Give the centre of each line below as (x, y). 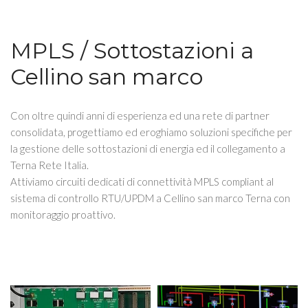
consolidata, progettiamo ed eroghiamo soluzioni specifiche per (151, 132)
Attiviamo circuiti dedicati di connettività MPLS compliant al (142, 181)
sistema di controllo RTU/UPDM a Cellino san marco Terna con (150, 198)
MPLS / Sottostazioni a (132, 51)
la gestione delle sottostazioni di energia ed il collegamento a (148, 148)
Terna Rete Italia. (49, 165)
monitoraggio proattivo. (63, 214)
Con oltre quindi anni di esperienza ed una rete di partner (140, 115)
